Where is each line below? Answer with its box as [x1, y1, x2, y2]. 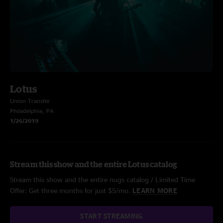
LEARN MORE [132, 187, 177, 194]
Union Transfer [10, 98, 50, 104]
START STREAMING [80, 212, 143, 220]
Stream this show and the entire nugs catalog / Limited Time [10, 176, 195, 183]
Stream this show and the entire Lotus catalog [10, 160, 178, 169]
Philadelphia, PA [10, 108, 54, 114]
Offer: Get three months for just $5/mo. [10, 187, 132, 194]
